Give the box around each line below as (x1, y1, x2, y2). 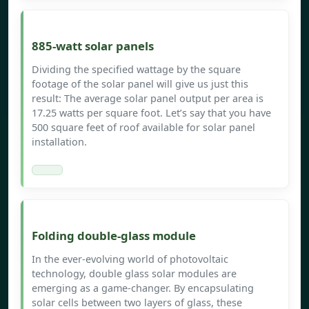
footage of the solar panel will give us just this (32, 77, 248, 91)
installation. (32, 135, 87, 149)
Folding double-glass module (32, 228, 196, 244)
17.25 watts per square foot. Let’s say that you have (32, 106, 271, 120)
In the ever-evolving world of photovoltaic (32, 252, 228, 266)
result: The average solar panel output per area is (32, 92, 263, 106)
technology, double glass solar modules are (32, 267, 237, 281)
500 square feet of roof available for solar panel (32, 121, 255, 134)
